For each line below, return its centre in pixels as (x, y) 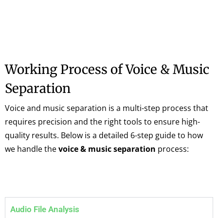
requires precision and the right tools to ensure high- (102, 121)
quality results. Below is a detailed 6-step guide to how (104, 135)
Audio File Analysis (45, 209)
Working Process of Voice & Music (107, 69)
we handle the (32, 149)
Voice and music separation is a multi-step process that (107, 108)
